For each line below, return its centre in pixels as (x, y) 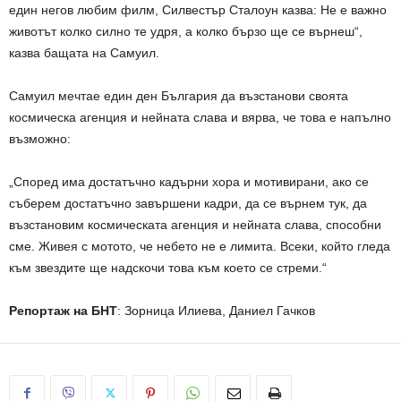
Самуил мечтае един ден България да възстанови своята (179, 96)
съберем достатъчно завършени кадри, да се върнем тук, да (188, 204)
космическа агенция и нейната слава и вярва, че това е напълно (200, 118)
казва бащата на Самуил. (84, 53)
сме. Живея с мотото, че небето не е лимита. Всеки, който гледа (200, 247)
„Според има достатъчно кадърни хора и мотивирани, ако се (189, 182)
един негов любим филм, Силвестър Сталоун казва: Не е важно (198, 10)
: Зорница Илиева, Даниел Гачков (216, 311)
